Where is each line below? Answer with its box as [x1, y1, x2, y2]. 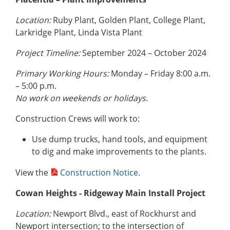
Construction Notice [60, 167, 139, 179]
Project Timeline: [15, 47, 80, 59]
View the [15, 167, 50, 179]
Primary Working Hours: [15, 68, 109, 80]
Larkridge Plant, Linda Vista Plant [15, 27, 142, 39]
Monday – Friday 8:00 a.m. [109, 68, 210, 80]
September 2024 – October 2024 [80, 47, 206, 59]
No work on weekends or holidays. [15, 92, 148, 104]
